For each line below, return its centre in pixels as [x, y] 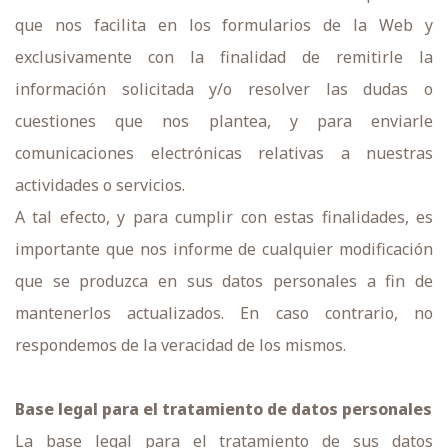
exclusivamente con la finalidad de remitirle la [224, 57]
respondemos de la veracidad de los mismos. [180, 345]
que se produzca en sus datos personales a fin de [224, 281]
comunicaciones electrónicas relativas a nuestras [224, 153]
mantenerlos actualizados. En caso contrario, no [224, 313]
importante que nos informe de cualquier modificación [224, 249]
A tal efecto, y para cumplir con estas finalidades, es [224, 217]
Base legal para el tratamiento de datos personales [223, 409]
